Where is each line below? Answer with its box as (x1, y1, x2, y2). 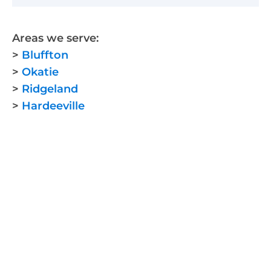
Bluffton (22, 48, 68, 62)
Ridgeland (22, 82, 78, 96)
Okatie (22, 65, 59, 79)
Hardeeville (22, 99, 85, 113)
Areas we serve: (12, 31, 99, 45)
